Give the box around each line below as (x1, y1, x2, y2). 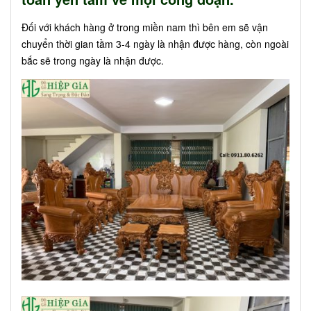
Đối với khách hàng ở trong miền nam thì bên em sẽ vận (22, 20, 268, 35)
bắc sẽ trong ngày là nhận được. (22, 53, 164, 68)
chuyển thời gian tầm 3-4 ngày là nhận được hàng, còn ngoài (22, 37, 289, 51)
